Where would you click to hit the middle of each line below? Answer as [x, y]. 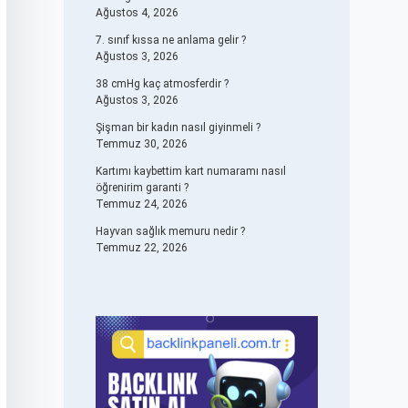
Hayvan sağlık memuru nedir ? [170, 231]
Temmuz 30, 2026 [141, 144]
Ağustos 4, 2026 [137, 13]
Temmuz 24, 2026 [141, 204]
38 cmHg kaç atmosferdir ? [162, 84]
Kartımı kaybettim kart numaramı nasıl [190, 171]
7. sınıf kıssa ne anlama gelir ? [170, 40]
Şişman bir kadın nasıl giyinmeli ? [178, 127]
